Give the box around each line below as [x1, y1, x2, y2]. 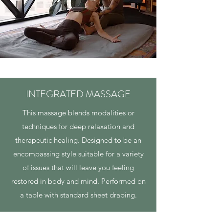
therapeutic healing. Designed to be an [15, 135, 141, 145]
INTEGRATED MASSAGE [26, 87, 131, 101]
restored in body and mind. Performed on [11, 176, 146, 186]
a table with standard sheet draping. [20, 190, 137, 199]
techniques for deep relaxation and [22, 122, 134, 131]
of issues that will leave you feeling [22, 163, 134, 172]
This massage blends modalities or [22, 108, 134, 117]
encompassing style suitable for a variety [13, 149, 144, 158]
